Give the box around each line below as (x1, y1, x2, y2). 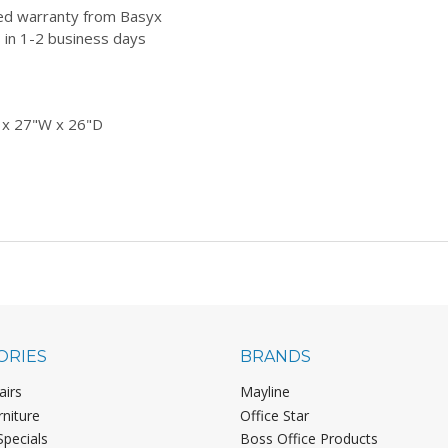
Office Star (239, 405, 309, 425)
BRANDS (239, 346, 311, 366)
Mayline (239, 381, 290, 401)
